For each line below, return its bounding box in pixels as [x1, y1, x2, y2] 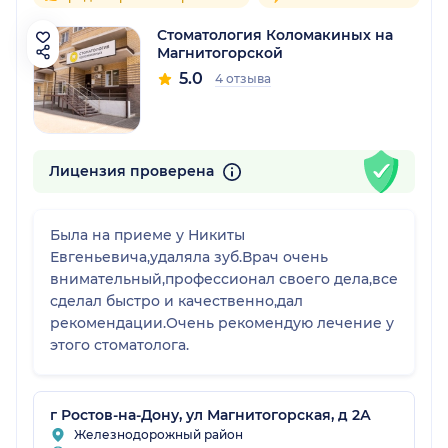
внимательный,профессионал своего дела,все [50, 269, 398, 288]
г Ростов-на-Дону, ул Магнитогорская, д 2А [50, 405, 371, 424]
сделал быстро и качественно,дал [50, 291, 303, 310]
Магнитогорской [157, 44, 283, 63]
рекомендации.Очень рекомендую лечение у [50, 313, 394, 332]
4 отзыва [215, 71, 271, 87]
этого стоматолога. [50, 335, 189, 354]
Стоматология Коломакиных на [157, 26, 393, 45]
